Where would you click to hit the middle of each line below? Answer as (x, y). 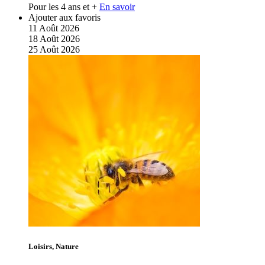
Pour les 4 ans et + (63, 7)
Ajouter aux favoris (64, 17)
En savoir (117, 7)
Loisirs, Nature (54, 246)
